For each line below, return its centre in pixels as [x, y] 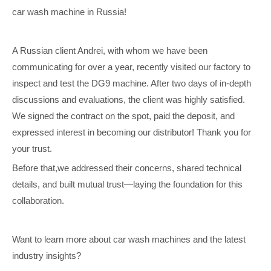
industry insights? [47, 256]
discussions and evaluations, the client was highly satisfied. [129, 100]
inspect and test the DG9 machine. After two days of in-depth [132, 83]
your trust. [32, 149]
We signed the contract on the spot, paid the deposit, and [123, 116]
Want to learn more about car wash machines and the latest [129, 239]
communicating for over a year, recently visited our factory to [131, 67]
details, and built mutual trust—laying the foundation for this [127, 184]
